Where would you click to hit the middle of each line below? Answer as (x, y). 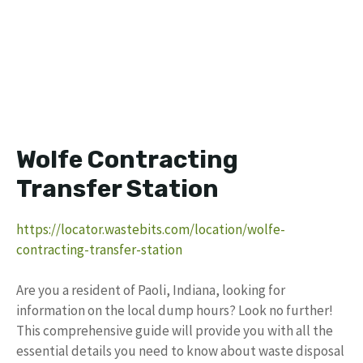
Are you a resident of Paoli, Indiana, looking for (151, 290)
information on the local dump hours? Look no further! (175, 310)
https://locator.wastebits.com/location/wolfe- (151, 229)
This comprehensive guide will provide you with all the (175, 331)
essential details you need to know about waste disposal (180, 351)
